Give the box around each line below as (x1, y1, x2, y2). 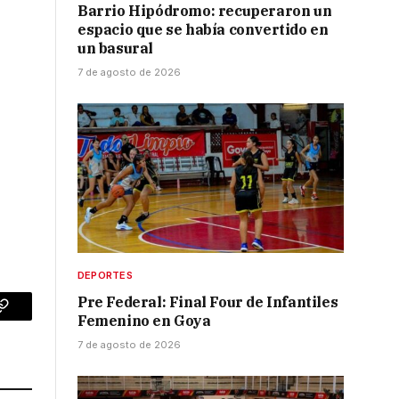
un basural (77, 39, 153, 58)
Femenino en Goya (77, 312, 211, 330)
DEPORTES (77, 269, 133, 282)
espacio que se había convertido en (77, 20, 329, 39)
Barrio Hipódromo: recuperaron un (77, 2, 332, 20)
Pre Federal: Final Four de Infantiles (77, 293, 338, 312)
